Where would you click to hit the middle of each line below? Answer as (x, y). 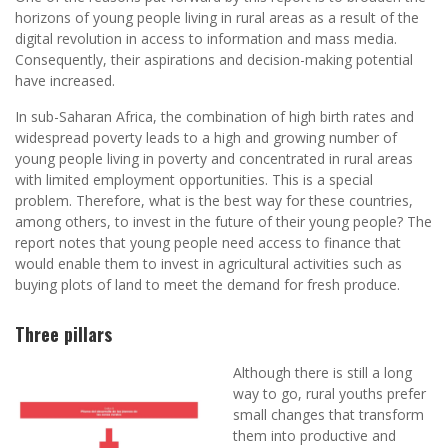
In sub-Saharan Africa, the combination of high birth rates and (214, 117)
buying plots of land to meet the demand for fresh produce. (207, 285)
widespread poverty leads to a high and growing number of (206, 138)
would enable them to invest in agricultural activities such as (208, 264)
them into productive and (315, 436)
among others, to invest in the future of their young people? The (223, 222)
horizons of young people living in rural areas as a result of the (217, 18)
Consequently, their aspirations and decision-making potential (214, 60)
